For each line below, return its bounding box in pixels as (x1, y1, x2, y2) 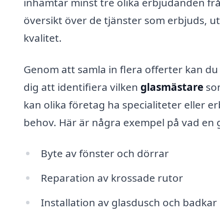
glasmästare (140, 80, 203, 94)
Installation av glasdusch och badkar (40, 195, 217, 209)
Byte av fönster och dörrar (40, 146, 169, 161)
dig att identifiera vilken (24, 80, 140, 94)
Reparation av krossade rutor (40, 171, 183, 185)
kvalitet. (24, 30, 62, 45)
